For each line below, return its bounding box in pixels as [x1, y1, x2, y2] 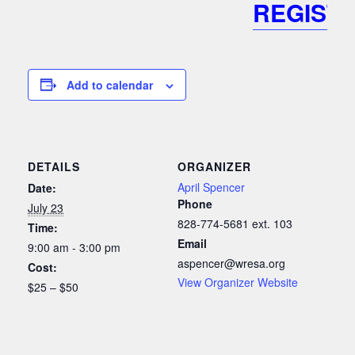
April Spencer [177, 178, 245, 195]
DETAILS [28, 158, 80, 174]
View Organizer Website [177, 273, 298, 290]
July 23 [28, 199, 63, 216]
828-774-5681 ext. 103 [177, 215, 292, 231]
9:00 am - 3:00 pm [28, 239, 120, 255]
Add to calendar [67, 76, 153, 93]
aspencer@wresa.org [177, 254, 285, 271]
